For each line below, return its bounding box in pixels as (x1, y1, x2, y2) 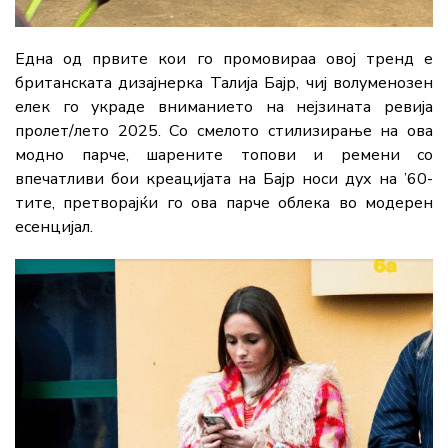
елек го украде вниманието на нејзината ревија (15, 96, 433, 119)
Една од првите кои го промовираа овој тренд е (15, 48, 433, 71)
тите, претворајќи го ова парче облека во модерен (15, 192, 433, 215)
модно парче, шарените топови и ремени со (15, 144, 433, 167)
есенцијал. (15, 216, 93, 239)
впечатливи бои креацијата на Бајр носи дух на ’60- (15, 168, 433, 191)
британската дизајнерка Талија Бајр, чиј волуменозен (15, 72, 433, 95)
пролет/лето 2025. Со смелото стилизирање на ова (15, 120, 433, 143)
